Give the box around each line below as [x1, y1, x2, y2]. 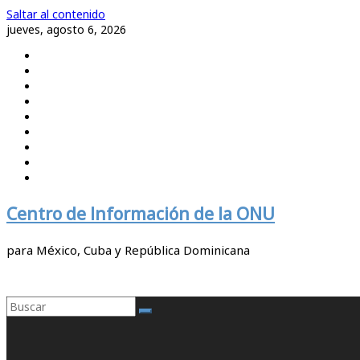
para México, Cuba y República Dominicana [6, 242, 250, 258]
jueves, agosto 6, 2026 [6, 22, 126, 37]
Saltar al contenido [6, 6, 105, 22]
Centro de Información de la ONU [6, 202, 275, 225]
